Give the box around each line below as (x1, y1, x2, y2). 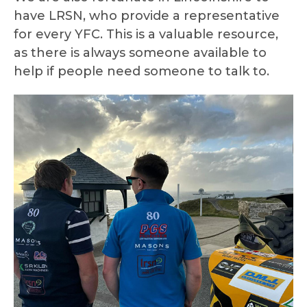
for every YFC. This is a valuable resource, (14, 27, 278, 42)
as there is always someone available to (14, 45, 267, 61)
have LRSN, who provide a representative (14, 8, 280, 24)
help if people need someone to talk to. (14, 64, 269, 79)
